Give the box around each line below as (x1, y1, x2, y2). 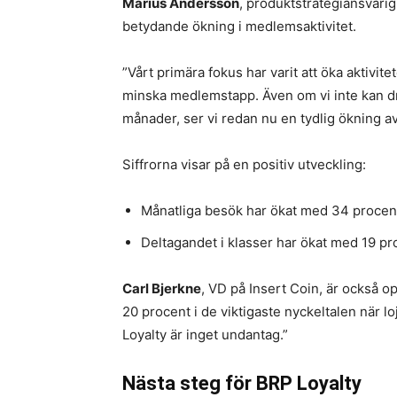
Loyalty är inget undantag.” (122, 326, 288, 344)
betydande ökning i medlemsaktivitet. (122, 18, 356, 35)
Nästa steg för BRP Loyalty (122, 372, 362, 395)
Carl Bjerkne (122, 280, 201, 298)
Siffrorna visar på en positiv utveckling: (122, 156, 366, 174)
